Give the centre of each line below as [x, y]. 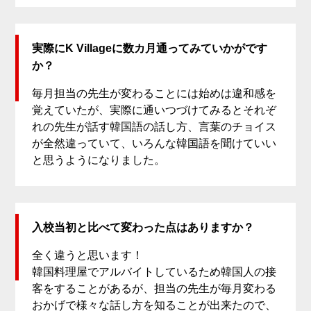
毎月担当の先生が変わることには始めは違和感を [154, 94]
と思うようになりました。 [99, 160]
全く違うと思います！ [88, 255]
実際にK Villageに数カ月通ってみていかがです [150, 49]
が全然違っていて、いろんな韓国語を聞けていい [154, 144]
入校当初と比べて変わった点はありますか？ [143, 228]
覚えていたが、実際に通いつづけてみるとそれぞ [154, 110]
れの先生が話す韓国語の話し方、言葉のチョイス [154, 127]
